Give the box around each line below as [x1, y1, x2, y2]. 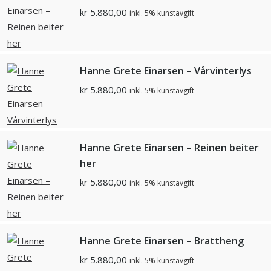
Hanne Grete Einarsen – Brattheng [80, 234, 244, 248]
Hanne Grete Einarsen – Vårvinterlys [80, 64, 252, 78]
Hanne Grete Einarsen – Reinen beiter [80, 141, 259, 155]
